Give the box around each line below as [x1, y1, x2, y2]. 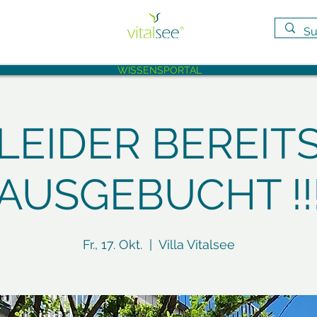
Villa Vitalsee [158, 237, 235, 253]
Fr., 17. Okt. [82, 237, 142, 253]
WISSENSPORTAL [117, 64, 202, 76]
